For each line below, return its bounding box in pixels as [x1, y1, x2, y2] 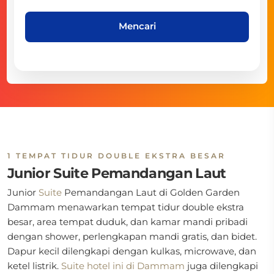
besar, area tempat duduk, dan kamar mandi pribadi [7, 216, 248, 228]
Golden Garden [170, 187, 240, 198]
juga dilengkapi [185, 260, 258, 272]
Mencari [118, 20, 156, 32]
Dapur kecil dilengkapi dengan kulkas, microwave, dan [7, 245, 256, 257]
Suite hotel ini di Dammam [61, 260, 185, 272]
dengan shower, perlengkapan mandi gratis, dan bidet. [7, 231, 257, 242]
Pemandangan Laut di [62, 187, 170, 198]
